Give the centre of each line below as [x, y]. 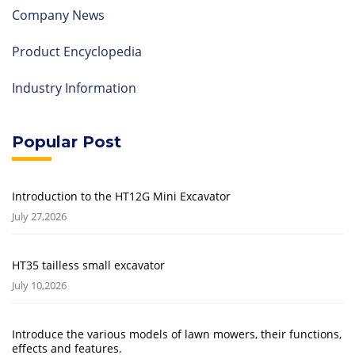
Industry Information [74, 88]
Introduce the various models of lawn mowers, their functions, [177, 334]
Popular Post [67, 142]
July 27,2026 [39, 217]
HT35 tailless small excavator [88, 265]
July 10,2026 [39, 286]
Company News [58, 15]
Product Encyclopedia [77, 52]
